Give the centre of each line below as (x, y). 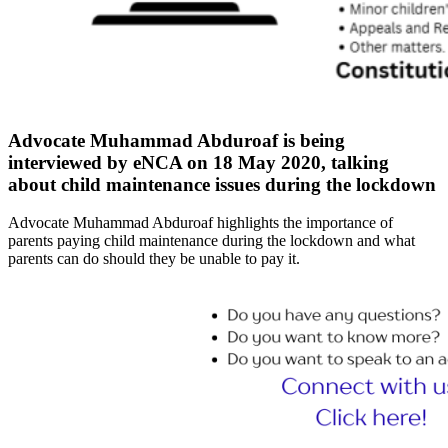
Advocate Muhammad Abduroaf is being (176, 140)
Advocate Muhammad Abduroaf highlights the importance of (200, 223)
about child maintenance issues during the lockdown (222, 184)
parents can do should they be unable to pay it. (154, 259)
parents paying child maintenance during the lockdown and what (211, 241)
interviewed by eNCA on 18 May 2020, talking (198, 162)
